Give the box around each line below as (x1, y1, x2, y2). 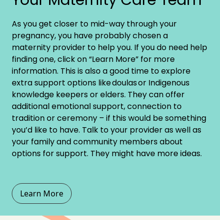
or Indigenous (137, 77, 190, 88)
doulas (112, 77, 137, 88)
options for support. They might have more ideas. (12, 147, 204, 159)
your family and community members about (12, 136, 183, 147)
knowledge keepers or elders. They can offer (12, 88, 185, 100)
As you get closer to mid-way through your (12, 18, 177, 29)
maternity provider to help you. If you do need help (12, 41, 207, 53)
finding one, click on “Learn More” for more (12, 53, 175, 65)
